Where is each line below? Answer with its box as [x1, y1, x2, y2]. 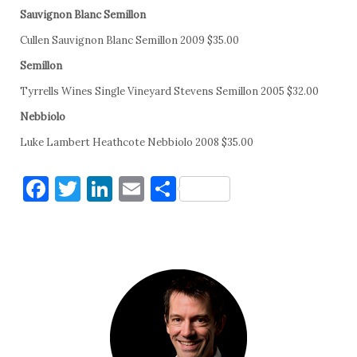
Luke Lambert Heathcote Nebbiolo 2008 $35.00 [20, 135, 253, 150]
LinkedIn [112, 172, 216, 206]
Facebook [49, 172, 159, 206]
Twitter [80, 172, 173, 206]
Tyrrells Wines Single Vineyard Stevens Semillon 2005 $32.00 [20, 84, 319, 99]
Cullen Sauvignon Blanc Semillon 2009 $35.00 [20, 33, 239, 48]
